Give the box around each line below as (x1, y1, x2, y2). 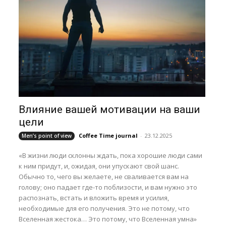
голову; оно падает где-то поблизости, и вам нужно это (19, 183, 198, 192)
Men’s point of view (22, 132, 72, 140)
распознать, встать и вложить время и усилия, (19, 193, 169, 203)
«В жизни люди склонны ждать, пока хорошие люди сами (19, 151, 203, 160)
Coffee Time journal (79, 132, 138, 140)
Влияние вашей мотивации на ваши (19, 103, 201, 116)
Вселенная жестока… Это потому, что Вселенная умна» (19, 214, 197, 224)
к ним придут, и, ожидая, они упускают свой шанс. (19, 161, 180, 171)
